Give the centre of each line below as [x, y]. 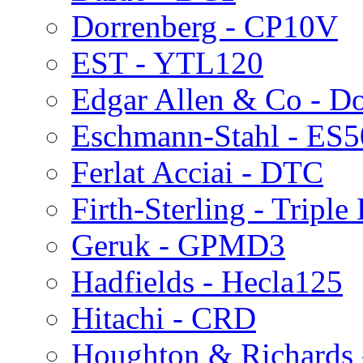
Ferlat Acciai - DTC [197, 172]
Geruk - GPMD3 [178, 245]
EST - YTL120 [167, 62]
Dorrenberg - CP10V [205, 26]
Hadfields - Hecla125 [207, 281]
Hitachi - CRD [164, 318]
